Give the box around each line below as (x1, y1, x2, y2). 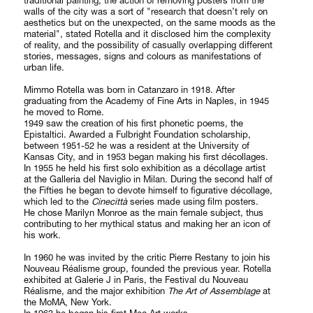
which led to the (24, 196, 92, 208)
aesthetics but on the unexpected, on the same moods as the (24, 17, 276, 29)
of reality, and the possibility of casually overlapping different (24, 39, 273, 51)
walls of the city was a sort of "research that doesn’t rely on (24, 6, 268, 17)
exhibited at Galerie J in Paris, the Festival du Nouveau (24, 274, 249, 286)
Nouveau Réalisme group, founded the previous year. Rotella (24, 263, 272, 275)
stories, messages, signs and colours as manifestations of (24, 50, 262, 62)
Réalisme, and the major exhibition (24, 285, 168, 297)
